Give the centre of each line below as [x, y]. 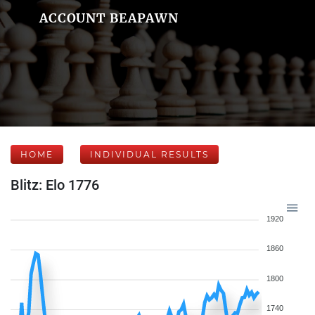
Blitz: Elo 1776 [55, 185]
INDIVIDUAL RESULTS [149, 154]
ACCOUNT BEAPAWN [109, 18]
